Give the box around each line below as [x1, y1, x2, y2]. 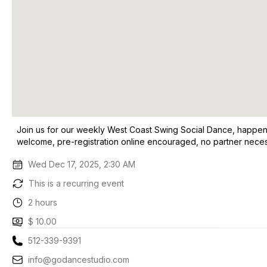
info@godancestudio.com [28, 254, 130, 265]
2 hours [28, 197, 58, 207]
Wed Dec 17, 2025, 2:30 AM [28, 159, 136, 169]
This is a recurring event [29, 178, 124, 188]
